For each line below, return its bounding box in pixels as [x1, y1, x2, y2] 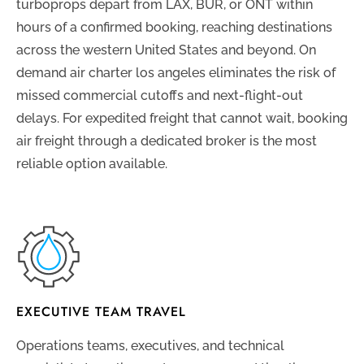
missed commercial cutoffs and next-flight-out [16, 88, 303, 104]
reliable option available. [16, 156, 167, 172]
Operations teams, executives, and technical [16, 338, 284, 354]
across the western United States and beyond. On [16, 42, 316, 58]
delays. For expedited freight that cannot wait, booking [16, 110, 348, 127]
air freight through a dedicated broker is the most [16, 133, 317, 149]
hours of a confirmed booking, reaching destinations [16, 19, 332, 36]
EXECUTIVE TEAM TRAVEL [16, 302, 186, 322]
